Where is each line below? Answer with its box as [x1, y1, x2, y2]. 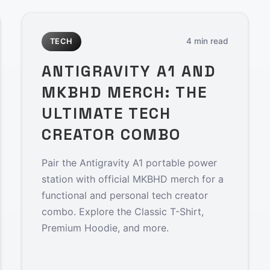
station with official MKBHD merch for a [41, 172, 224, 185]
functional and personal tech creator [41, 189, 208, 201]
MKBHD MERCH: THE [41, 82, 208, 102]
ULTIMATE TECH [41, 103, 172, 123]
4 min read [186, 36, 229, 46]
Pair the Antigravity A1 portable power [41, 156, 217, 169]
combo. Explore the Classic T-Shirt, [41, 205, 204, 218]
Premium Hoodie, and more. [41, 221, 169, 234]
